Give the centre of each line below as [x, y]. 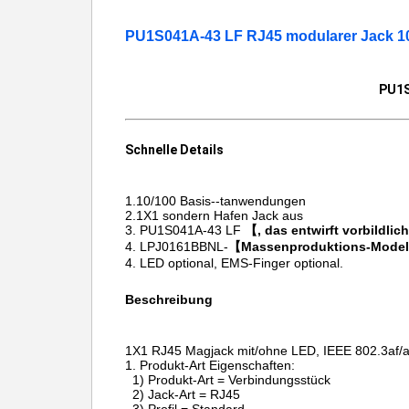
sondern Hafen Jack [220, 215]
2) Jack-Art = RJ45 [184, 394]
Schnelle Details [174, 150]
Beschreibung [169, 299]
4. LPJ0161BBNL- [177, 246]
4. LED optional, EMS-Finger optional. [234, 263]
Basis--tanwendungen [245, 201]
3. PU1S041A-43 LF [185, 230]
